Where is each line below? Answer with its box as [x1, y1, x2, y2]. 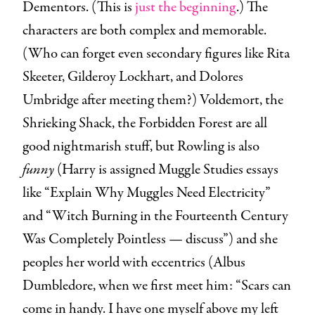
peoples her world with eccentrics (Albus [22, 252, 245, 273]
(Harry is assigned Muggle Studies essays [57, 159, 278, 180]
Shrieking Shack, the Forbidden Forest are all [22, 112, 267, 134]
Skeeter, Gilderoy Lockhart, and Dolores [22, 66, 243, 87]
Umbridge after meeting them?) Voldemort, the [22, 89, 283, 110]
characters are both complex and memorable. [22, 20, 266, 41]
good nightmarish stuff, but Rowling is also [22, 136, 259, 157]
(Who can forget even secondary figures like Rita [22, 43, 290, 64]
